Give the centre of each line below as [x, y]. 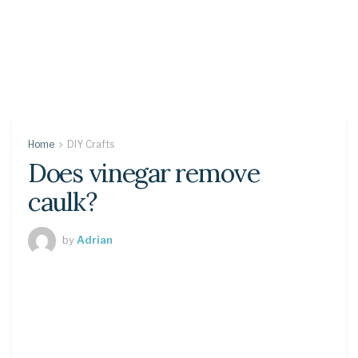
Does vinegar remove [144, 173]
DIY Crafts [91, 144]
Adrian [95, 239]
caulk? [62, 202]
